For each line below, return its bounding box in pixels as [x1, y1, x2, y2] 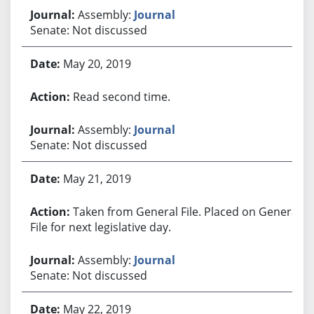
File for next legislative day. [29, 219, 171, 235]
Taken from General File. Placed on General [72, 203, 301, 219]
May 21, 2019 [62, 170, 131, 186]
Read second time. [72, 88, 170, 104]
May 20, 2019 [62, 55, 131, 71]
